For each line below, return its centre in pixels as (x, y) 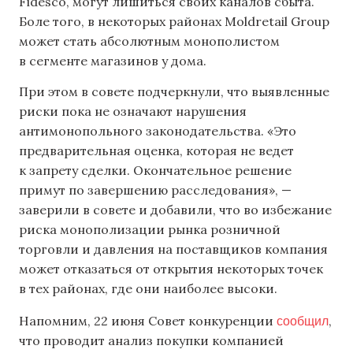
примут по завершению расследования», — (155, 190)
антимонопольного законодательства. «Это (158, 131)
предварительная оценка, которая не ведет (156, 151)
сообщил (303, 320)
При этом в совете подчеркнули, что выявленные (174, 92)
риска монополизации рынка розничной (150, 230)
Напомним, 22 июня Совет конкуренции (148, 320)
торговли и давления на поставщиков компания (173, 249)
